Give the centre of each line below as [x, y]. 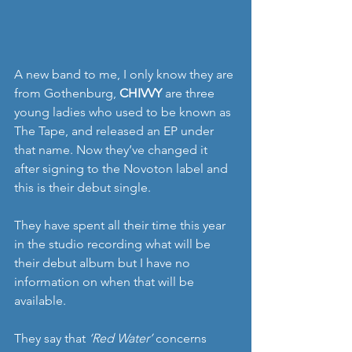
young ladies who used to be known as [124, 112]
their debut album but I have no [104, 263]
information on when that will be [106, 282]
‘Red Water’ [121, 339]
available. [40, 301]
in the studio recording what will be [114, 244]
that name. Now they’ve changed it [112, 150]
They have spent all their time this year [121, 225]
